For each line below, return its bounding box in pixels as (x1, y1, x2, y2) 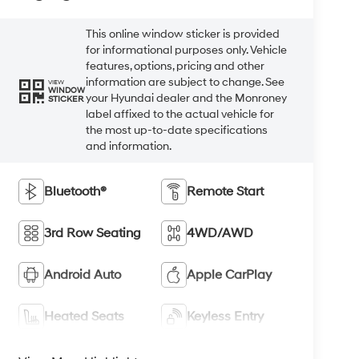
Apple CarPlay (187, 267, 272, 284)
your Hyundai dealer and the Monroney (86, 91, 288, 106)
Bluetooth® (44, 184, 107, 200)
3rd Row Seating (44, 225, 142, 242)
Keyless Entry (187, 309, 264, 325)
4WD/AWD (187, 225, 254, 242)
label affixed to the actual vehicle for (86, 107, 275, 122)
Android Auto (44, 267, 122, 284)
